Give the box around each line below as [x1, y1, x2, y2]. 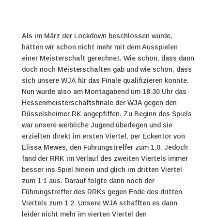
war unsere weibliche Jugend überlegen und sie [21, 121, 172, 129]
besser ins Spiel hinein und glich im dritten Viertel [21, 165, 182, 173]
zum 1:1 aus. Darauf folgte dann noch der [21, 176, 155, 185]
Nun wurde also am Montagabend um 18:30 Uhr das [21, 87, 186, 95]
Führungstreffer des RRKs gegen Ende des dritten [21, 187, 182, 196]
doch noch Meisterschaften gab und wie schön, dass [21, 65, 192, 73]
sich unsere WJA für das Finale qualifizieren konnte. [21, 76, 189, 84]
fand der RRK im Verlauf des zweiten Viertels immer [21, 154, 188, 162]
